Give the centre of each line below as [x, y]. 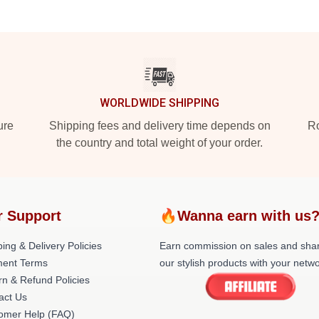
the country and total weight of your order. [159, 143]
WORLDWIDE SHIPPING [159, 103]
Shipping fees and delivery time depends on [159, 126]
